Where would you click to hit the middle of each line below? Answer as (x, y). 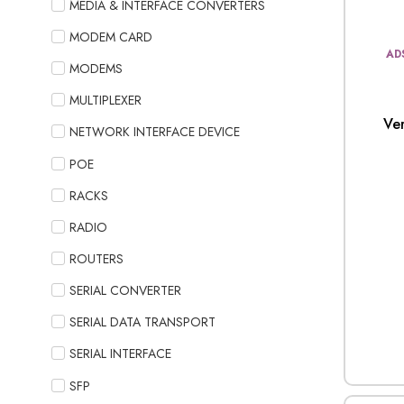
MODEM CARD (111, 37)
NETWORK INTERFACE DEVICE (155, 132)
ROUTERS (96, 259)
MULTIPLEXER (106, 101)
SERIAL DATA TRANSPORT (142, 322)
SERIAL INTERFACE (120, 354)
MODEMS (96, 69)
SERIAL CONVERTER (125, 291)
